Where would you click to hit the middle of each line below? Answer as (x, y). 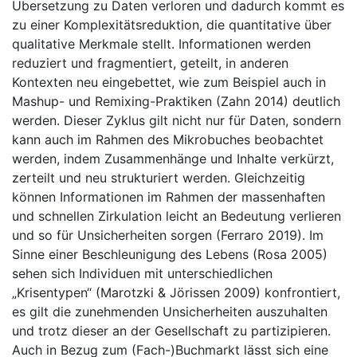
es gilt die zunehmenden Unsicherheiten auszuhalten (170, 312)
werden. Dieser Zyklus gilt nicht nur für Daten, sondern (177, 120)
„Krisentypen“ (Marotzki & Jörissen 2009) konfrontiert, (176, 292)
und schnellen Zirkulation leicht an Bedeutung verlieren (177, 216)
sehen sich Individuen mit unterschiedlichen (142, 273)
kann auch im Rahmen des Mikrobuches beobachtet (168, 139)
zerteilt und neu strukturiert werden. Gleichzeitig (159, 178)
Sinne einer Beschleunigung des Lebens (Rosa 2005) (170, 254)
